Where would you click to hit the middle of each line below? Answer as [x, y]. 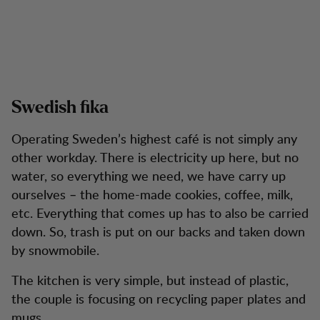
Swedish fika [60, 108]
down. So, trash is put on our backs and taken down [158, 231]
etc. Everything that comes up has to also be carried [160, 212]
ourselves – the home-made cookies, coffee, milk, [152, 194]
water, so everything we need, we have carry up [149, 175]
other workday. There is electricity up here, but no [155, 157]
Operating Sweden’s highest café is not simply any [154, 138]
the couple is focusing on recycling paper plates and [159, 298]
